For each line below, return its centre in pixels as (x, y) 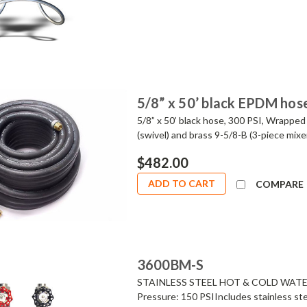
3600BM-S (170, 264)
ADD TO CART (181, 183)
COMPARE (279, 184)
